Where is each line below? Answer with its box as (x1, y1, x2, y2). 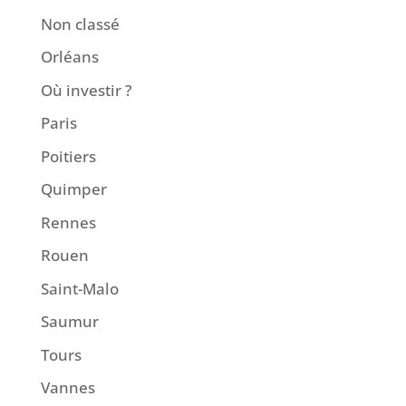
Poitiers (40, 145, 96, 167)
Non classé (40, 13, 120, 34)
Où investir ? (40, 79, 132, 101)
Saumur (40, 311, 99, 333)
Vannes (40, 377, 95, 399)
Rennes (40, 211, 96, 233)
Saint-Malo (40, 277, 119, 299)
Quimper (40, 179, 107, 200)
